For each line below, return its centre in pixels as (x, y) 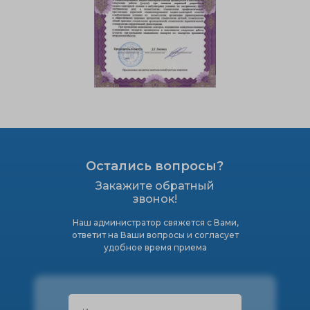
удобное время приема (155, 247)
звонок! (155, 199)
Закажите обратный (155, 185)
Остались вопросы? (155, 166)
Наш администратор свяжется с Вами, (155, 222)
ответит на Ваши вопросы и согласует (155, 235)
